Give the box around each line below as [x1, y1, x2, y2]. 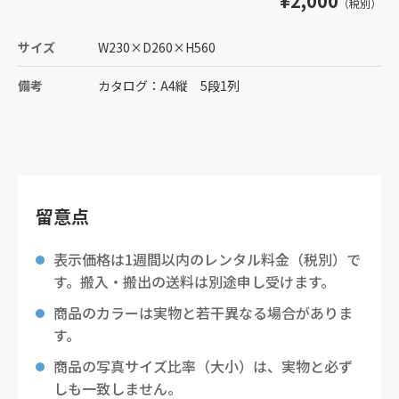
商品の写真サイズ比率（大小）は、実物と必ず [53, 355, 353, 377]
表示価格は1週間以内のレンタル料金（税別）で [53, 248, 361, 270]
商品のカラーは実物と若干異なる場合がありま [53, 302, 353, 323]
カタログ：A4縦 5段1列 [98, 77, 240, 94]
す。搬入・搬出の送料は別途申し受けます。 [53, 271, 335, 292]
